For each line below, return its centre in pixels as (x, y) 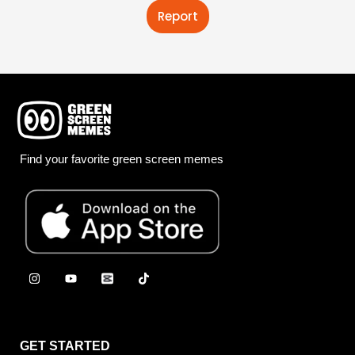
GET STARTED (65, 346)
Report (177, 16)
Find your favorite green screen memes (122, 158)
